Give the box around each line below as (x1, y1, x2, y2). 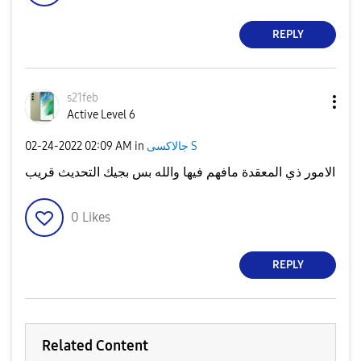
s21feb (67, 90, 98, 105)
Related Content (42, 336, 148, 355)
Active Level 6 (67, 107, 135, 122)
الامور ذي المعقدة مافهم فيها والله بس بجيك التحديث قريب (25, 164, 335, 180)
